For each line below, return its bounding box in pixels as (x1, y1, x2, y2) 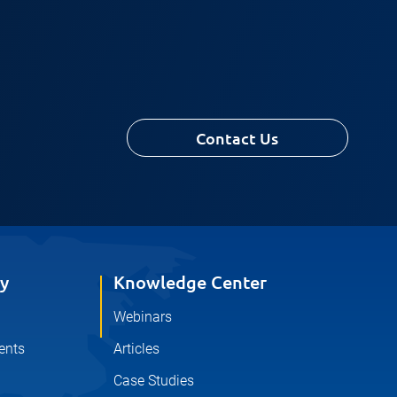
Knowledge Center (113, 269, 267, 293)
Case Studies (113, 371, 194, 389)
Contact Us (196, 127, 279, 148)
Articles (113, 339, 160, 357)
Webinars (113, 307, 172, 325)
